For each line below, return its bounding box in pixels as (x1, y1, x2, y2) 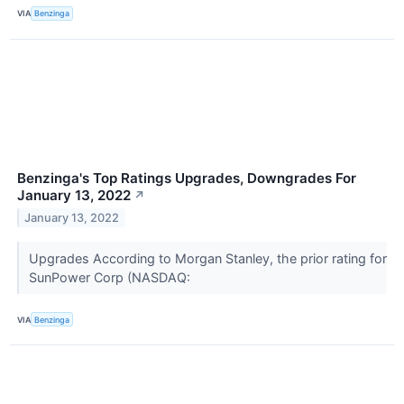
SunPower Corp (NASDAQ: (28, 270, 194, 286)
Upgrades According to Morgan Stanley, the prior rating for (28, 251, 387, 267)
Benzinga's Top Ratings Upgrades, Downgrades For (17, 170, 356, 188)
